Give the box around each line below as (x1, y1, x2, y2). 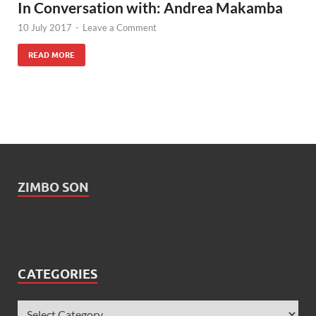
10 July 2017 (18, 21, 72, 33)
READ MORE (28, 49, 75, 60)
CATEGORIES (18, 266, 97, 281)
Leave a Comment (83, 21, 157, 33)
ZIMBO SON (18, 179, 89, 195)
